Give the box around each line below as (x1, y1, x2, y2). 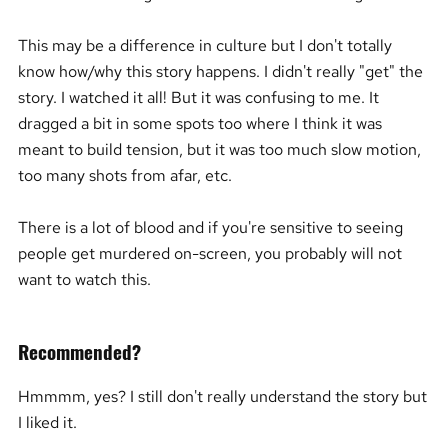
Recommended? (17, 336, 141, 365)
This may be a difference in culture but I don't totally (17, 33, 392, 56)
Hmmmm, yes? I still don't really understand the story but (17, 385, 427, 408)
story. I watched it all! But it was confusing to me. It (17, 85, 379, 108)
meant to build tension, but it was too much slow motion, (17, 137, 421, 160)
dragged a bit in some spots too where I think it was (17, 111, 382, 134)
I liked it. (17, 411, 77, 434)
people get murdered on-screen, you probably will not (17, 241, 402, 264)
